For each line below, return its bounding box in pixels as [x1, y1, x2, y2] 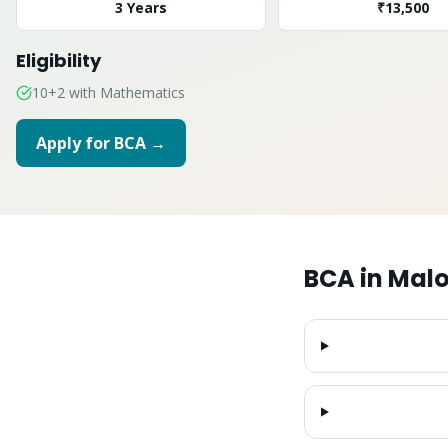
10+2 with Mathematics [32, 83, 185, 102]
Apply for [36, 132, 114, 154]
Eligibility [16, 48, 101, 73]
